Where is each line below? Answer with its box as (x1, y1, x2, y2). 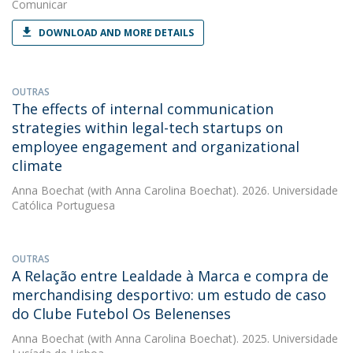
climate (12, 156, 62, 175)
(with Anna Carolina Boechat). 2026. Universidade (84, 183, 338, 198)
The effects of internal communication (12, 99, 273, 118)
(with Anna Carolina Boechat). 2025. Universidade (84, 331, 338, 346)
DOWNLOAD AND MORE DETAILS (39, 26, 194, 39)
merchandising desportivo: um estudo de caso (12, 285, 326, 304)
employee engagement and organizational (12, 137, 299, 156)
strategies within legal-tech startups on (12, 118, 283, 137)
